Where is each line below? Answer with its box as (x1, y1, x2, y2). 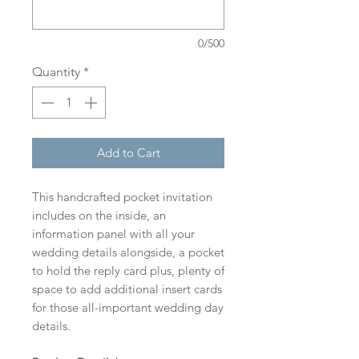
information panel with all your (32, 226, 195, 242)
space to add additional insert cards (32, 281, 222, 297)
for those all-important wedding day (32, 300, 224, 316)
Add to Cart (96, 145, 160, 161)
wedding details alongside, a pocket (32, 244, 224, 260)
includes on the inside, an (32, 208, 166, 224)
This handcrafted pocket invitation (32, 189, 212, 205)
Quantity (32, 64, 80, 80)
